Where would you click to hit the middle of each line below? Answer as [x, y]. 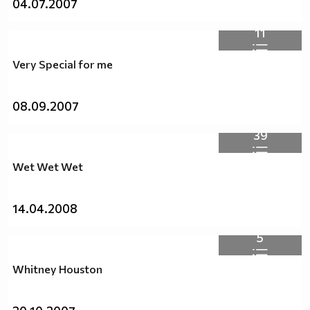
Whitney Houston [57, 269]
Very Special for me [63, 64]
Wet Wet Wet [48, 167]
